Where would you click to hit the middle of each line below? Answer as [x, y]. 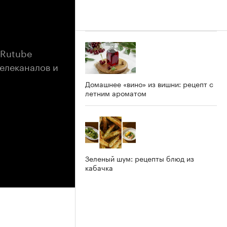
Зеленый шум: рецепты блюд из [140, 158]
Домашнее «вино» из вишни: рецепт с [149, 83]
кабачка [99, 167]
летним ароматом [116, 92]
